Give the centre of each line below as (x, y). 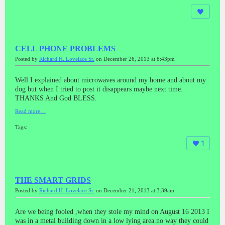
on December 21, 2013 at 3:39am (134, 190)
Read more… (30, 111)
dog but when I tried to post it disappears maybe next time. (99, 89)
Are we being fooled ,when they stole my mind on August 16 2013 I (112, 211)
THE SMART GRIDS (53, 180)
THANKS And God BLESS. (56, 98)
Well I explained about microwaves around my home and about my (110, 80)
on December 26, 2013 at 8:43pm (135, 59)
